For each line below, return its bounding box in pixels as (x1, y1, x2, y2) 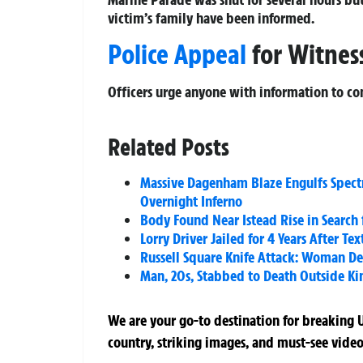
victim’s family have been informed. (108, 7, 314, 28)
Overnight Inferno (140, 190, 242, 211)
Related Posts (108, 131, 229, 162)
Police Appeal (108, 36, 246, 71)
